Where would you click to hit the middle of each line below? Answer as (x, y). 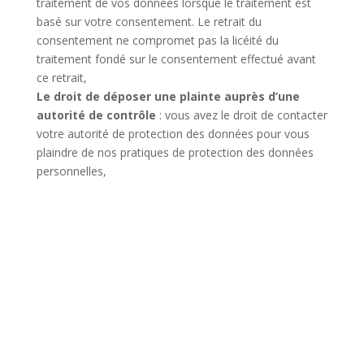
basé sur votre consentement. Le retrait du (149, 22)
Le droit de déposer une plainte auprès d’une (168, 97)
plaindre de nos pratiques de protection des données (175, 153)
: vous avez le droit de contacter (241, 115)
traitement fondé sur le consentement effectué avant (176, 59)
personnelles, (71, 171)
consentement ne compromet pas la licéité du (157, 41)
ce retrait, (61, 78)
